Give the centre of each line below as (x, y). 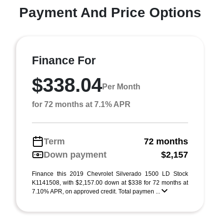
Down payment (75, 154)
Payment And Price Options (110, 12)
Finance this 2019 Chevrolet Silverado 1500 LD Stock (110, 174)
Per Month (121, 87)
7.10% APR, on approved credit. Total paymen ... (97, 191)
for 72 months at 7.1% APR (81, 104)
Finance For (64, 60)
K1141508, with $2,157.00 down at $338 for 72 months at (110, 182)
